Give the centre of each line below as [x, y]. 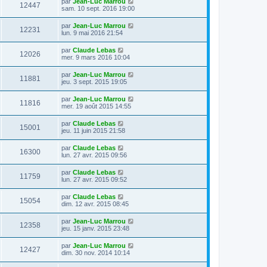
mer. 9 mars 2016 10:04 [96, 57]
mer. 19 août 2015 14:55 [96, 106]
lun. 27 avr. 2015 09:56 [94, 155]
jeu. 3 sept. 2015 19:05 [94, 81]
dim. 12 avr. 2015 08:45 [95, 204]
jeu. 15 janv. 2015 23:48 [95, 228]
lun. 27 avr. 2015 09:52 [94, 179]
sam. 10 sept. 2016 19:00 [98, 8]
